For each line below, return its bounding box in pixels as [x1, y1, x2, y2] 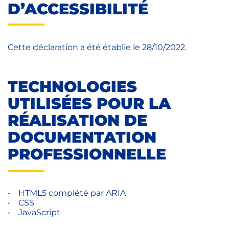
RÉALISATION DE [8, 111, 147, 130]
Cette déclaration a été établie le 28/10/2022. [8, 42, 187, 53]
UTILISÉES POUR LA [8, 94, 171, 113]
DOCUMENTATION [8, 128, 156, 147]
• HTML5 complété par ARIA [8, 188, 130, 198]
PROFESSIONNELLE [8, 145, 166, 164]
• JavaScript [8, 207, 60, 217]
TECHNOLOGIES [8, 77, 137, 97]
